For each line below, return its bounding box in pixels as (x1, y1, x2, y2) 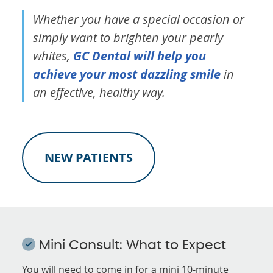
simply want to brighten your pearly (33, 29, 224, 46)
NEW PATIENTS (44, 149, 133, 166)
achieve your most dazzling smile (33, 65, 221, 82)
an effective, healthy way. (33, 83, 166, 101)
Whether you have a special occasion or (33, 10, 245, 27)
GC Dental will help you (73, 47, 207, 64)
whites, (33, 47, 74, 64)
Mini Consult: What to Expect (35, 238, 227, 252)
